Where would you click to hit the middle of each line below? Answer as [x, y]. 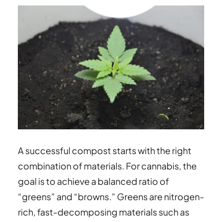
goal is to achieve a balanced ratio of [93, 181]
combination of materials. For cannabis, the [107, 166]
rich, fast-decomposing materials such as [104, 212]
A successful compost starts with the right [105, 150]
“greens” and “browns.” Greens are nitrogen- [111, 196]
